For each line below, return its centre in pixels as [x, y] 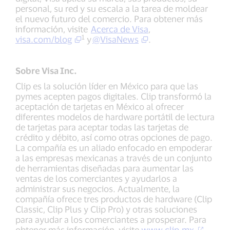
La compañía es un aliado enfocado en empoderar [114, 148]
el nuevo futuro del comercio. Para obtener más [109, 19]
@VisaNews [116, 39]
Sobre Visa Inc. [46, 71]
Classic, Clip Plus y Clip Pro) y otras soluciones [106, 209]
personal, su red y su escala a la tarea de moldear [112, 8]
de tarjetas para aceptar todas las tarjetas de [102, 127]
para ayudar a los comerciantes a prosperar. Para [111, 219]
